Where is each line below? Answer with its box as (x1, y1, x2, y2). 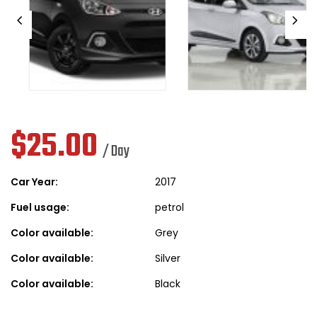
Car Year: (11, 175, 58, 190)
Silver (155, 251, 180, 266)
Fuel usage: (11, 200, 69, 215)
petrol (155, 200, 184, 215)
